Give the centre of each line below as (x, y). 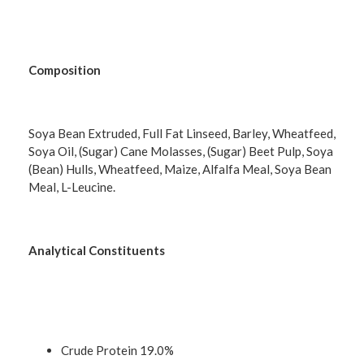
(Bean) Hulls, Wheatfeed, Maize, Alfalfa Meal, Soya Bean (180, 169)
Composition (65, 70)
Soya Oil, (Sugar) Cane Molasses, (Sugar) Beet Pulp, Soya (181, 152)
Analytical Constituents (97, 251)
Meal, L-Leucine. (72, 187)
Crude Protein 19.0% (117, 350)
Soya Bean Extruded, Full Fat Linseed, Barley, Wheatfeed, (182, 134)
